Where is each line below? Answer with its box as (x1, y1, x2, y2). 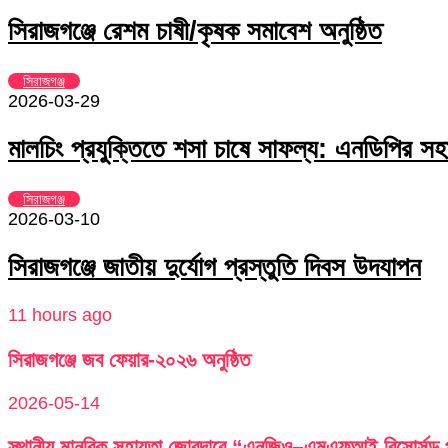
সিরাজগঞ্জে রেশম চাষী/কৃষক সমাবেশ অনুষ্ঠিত (8, 16, 382, 47)
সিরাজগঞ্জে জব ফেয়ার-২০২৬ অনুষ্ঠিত (8, 347, 250, 371)
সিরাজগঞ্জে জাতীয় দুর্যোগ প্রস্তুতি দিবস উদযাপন (8, 252, 421, 283)
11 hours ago (8, 305, 112, 326)
